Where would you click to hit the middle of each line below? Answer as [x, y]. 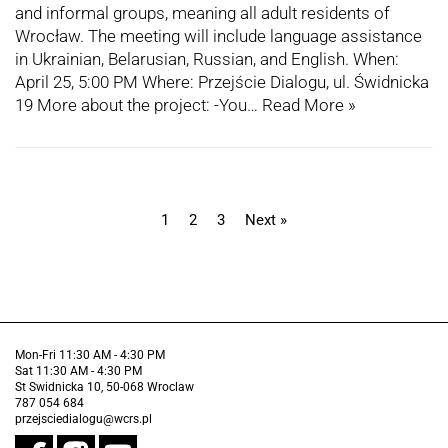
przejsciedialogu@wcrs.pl [83, 419]
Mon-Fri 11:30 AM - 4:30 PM [90, 355]
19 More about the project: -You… [138, 105]
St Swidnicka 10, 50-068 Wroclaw [104, 387]
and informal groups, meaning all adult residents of [202, 13]
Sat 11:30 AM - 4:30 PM [78, 371]
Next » [266, 220]
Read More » [309, 105]
